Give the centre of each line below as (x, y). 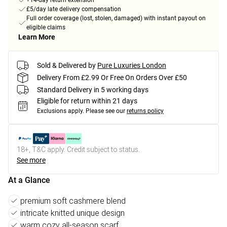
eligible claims (46, 28)
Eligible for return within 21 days (87, 101)
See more (31, 160)
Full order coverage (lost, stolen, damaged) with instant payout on (116, 18)
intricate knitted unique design (72, 213)
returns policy (145, 111)
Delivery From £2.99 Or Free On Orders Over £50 (112, 77)
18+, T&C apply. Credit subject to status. (78, 150)
